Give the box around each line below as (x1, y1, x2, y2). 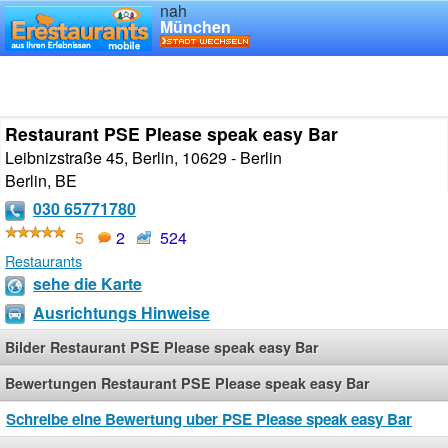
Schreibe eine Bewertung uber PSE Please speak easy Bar (6, 408, 412, 431)
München (160, 15, 231, 38)
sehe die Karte (33, 271, 142, 295)
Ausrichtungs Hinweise (33, 300, 210, 324)
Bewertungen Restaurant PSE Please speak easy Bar (5, 373, 370, 394)
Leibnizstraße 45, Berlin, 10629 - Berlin (5, 146, 282, 169)
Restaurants (5, 249, 82, 271)
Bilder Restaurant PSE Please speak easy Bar (5, 337, 319, 358)
